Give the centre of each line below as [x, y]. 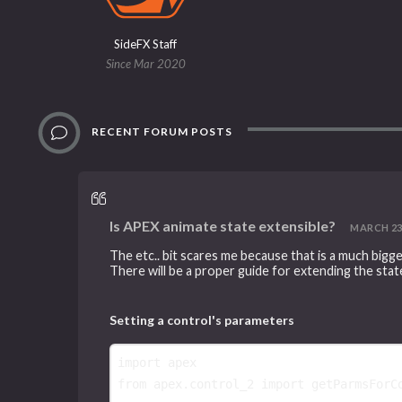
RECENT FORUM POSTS [161, 132]
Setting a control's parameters [202, 319]
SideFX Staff [145, 44]
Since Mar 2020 [145, 64]
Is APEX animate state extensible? [223, 226]
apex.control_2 [204, 384]
